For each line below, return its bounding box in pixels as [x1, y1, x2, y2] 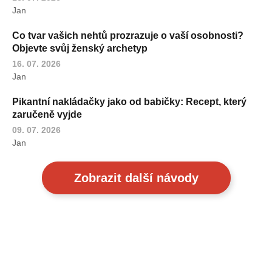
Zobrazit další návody [73, 171, 199, 185]
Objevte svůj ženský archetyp [12, 43, 148, 54]
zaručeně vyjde [12, 109, 82, 120]
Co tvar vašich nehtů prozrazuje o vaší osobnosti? [12, 30, 243, 41]
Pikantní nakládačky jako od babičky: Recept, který [12, 97, 246, 107]
